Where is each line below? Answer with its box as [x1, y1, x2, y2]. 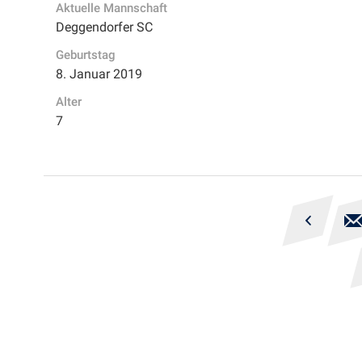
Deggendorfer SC [55, 19, 153, 35]
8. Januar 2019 [55, 66, 142, 82]
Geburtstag [55, 48, 116, 62]
